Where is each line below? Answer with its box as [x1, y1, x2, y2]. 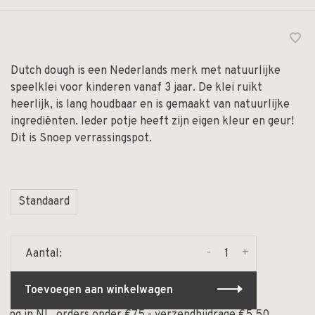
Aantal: [25, 247, 62, 262]
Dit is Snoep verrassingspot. [11, 131, 152, 146]
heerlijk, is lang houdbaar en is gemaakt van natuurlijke [11, 98, 290, 112]
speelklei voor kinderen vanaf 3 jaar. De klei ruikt [11, 81, 262, 96]
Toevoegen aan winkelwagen [25, 283, 173, 298]
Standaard [18, 195, 70, 210]
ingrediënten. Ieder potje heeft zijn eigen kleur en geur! [11, 115, 294, 129]
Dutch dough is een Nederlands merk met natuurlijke [11, 64, 281, 79]
